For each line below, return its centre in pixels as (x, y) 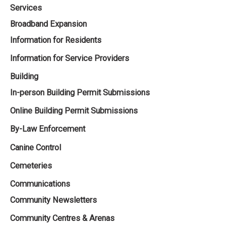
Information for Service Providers (70, 59)
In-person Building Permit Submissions (80, 93)
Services (26, 8)
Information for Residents (56, 40)
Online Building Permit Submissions (74, 111)
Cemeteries (31, 165)
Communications (40, 184)
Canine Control (36, 147)
